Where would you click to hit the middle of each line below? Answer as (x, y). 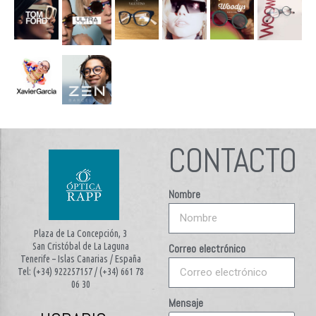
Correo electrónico (207, 248)
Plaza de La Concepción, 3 (81, 233)
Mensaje (186, 303)
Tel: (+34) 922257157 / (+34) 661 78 (80, 271)
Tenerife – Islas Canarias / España (80, 259)
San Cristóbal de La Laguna (80, 246)
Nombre (184, 194)
